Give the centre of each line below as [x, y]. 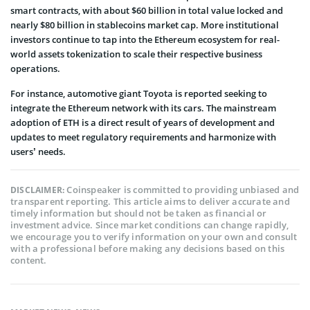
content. [29, 261]
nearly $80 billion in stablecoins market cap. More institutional [145, 25]
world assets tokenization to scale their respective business [136, 54]
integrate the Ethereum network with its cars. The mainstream [143, 108]
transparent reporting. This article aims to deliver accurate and [150, 202]
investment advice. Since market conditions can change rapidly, [150, 225]
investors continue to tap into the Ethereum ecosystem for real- [145, 40]
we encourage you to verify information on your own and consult [154, 237]
